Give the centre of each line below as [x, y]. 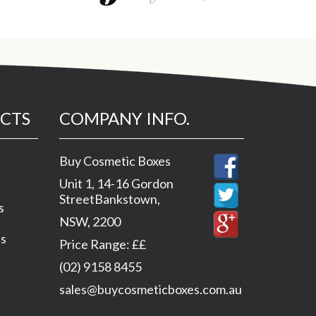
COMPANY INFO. [124, 118]
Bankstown [126, 199]
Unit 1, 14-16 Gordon [116, 183]
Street [77, 199]
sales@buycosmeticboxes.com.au [150, 289]
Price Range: [95, 244]
